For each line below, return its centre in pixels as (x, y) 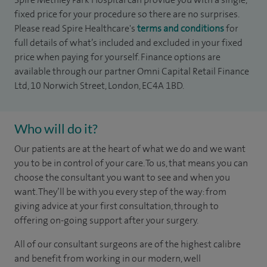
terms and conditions (181, 28)
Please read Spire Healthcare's (76, 28)
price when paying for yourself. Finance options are (117, 57)
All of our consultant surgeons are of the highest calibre (128, 244)
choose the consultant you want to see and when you (122, 177)
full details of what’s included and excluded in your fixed (128, 43)
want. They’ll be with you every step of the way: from (120, 192)
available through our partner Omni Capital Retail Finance (132, 71)
